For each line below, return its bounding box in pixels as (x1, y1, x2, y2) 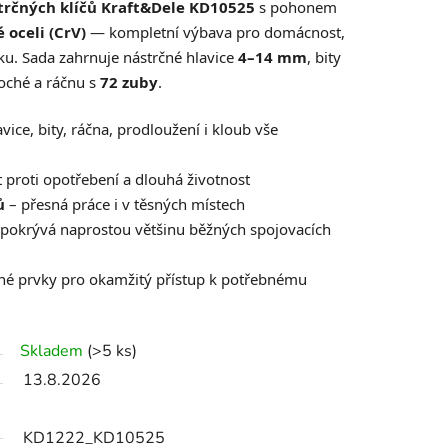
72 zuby (100, 72, 158, 93)
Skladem (20, 340, 83, 363)
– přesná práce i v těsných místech (5, 194, 245, 215)
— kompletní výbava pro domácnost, (86, 22, 345, 43)
